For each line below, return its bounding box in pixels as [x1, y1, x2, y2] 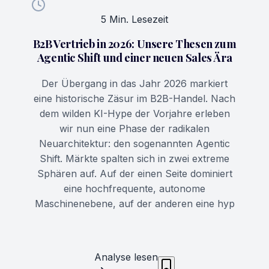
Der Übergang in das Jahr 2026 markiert [41, 77, 228, 90]
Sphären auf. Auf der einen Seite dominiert [37, 168, 232, 180]
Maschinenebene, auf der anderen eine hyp [34, 198, 235, 210]
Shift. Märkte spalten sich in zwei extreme [40, 153, 229, 165]
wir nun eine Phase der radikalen [59, 122, 210, 135]
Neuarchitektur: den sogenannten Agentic [39, 138, 230, 150]
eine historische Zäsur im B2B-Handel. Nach [34, 92, 235, 105]
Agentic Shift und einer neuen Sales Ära [37, 50, 232, 65]
